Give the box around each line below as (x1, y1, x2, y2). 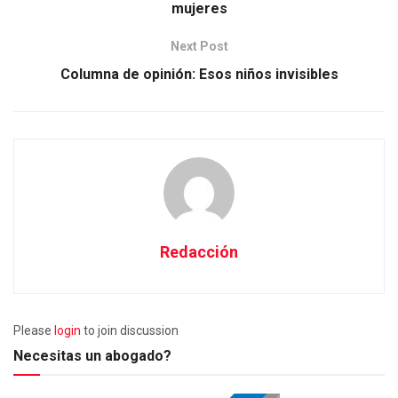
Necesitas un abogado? (13, 346, 171, 364)
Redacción (160, 242, 238, 261)
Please (13, 322, 54, 338)
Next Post (170, 38, 228, 53)
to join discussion (81, 322, 179, 338)
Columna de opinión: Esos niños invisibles (60, 65, 338, 83)
